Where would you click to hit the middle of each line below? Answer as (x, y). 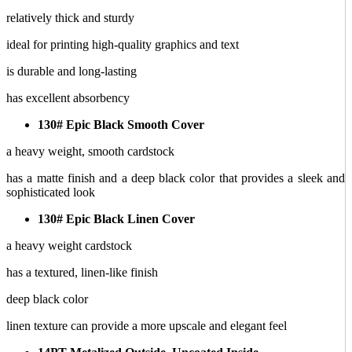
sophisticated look (51, 192)
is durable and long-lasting (71, 71)
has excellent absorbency (68, 97)
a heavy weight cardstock (69, 245)
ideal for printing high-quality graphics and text (123, 44)
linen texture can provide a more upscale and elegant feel (148, 325)
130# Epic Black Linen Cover (116, 218)
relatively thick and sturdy (70, 17)
